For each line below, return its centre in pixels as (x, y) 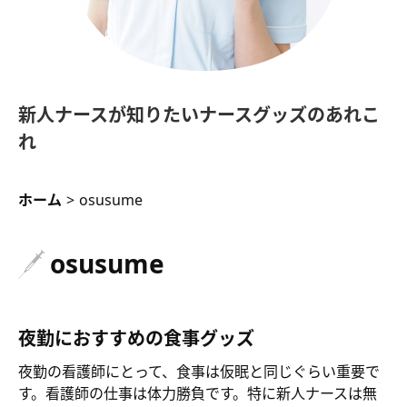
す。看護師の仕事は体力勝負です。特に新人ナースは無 (198, 393)
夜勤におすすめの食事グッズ (136, 338)
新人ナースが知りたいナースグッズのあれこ (199, 114)
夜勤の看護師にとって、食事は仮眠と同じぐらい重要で (199, 371)
